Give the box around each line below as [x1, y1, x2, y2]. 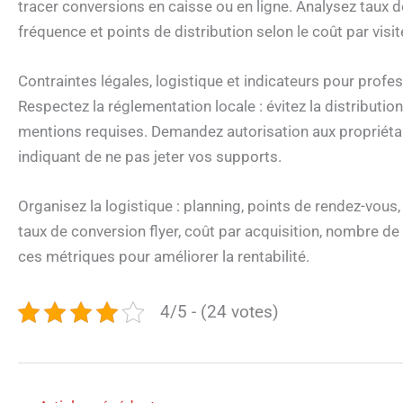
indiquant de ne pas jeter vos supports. [18, 147, 282, 166]
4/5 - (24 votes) [159, 300, 279, 322]
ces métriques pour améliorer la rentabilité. [18, 246, 309, 265]
